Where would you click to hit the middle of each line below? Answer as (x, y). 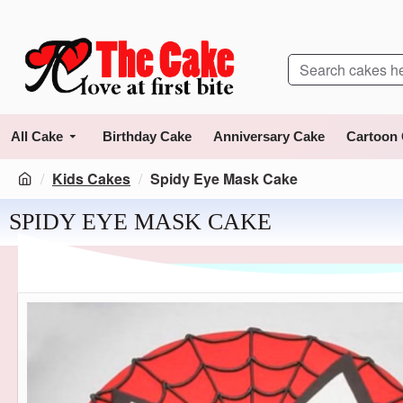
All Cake (37, 136)
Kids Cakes (91, 179)
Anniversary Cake (269, 136)
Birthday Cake (147, 136)
